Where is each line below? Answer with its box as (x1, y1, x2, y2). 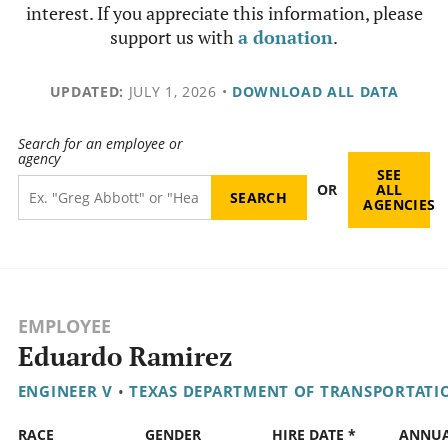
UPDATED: (49, 82, 124, 101)
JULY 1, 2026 (123, 82, 217, 101)
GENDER (144, 425, 201, 445)
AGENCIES (363, 195, 436, 215)
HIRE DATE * (271, 425, 356, 445)
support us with (110, 25, 238, 49)
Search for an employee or (17, 134, 183, 154)
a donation (238, 25, 333, 49)
